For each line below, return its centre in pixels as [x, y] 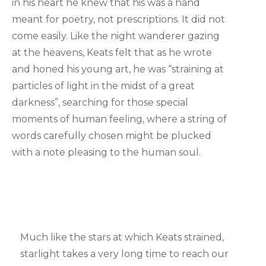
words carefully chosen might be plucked [112, 136]
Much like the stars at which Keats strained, [122, 237]
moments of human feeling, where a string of [120, 119]
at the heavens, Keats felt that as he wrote [112, 53]
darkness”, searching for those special [100, 103]
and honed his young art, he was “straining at [118, 69]
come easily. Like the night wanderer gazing [116, 36]
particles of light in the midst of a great [104, 86]
